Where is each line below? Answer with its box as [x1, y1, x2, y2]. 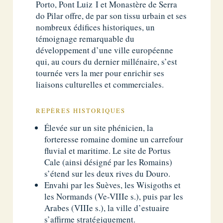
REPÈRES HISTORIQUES [36, 107, 126, 115]
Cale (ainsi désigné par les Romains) [44, 156, 173, 168]
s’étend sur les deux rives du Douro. [44, 167, 171, 179]
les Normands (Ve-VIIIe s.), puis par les [44, 190, 184, 202]
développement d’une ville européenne [36, 44, 174, 56]
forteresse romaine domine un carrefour [44, 133, 184, 145]
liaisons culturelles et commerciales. [36, 79, 164, 91]
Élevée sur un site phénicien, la [44, 121, 154, 133]
